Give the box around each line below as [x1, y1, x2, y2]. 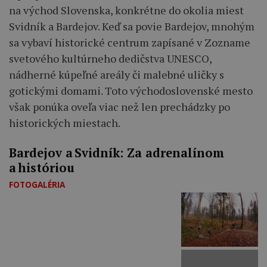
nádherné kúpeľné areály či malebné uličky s [9, 67, 224, 82]
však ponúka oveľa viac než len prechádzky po [9, 100, 230, 114]
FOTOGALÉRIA [9, 179, 65, 191]
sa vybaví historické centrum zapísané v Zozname [9, 35, 250, 50]
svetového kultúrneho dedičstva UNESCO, [9, 51, 212, 66]
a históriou [9, 160, 74, 176]
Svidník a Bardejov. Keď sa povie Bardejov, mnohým [9, 19, 254, 34]
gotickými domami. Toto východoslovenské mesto [9, 83, 253, 98]
